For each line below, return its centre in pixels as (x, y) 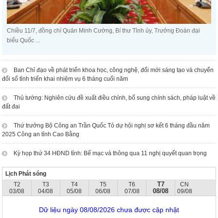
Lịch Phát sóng (26, 174)
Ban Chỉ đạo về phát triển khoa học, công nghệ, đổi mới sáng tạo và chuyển (114, 70)
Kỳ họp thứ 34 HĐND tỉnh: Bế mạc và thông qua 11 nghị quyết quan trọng (110, 154)
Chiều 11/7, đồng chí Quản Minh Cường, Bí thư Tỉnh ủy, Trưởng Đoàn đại (104, 31)
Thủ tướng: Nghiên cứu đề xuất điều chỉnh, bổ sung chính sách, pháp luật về (115, 98)
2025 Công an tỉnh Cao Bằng (41, 135)
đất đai (11, 107)
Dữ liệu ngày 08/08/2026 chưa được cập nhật (109, 210)
